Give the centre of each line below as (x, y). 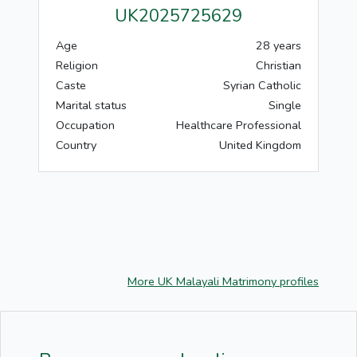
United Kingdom (260, 145)
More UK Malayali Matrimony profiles (223, 281)
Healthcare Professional (239, 125)
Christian (279, 65)
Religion (77, 65)
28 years (279, 45)
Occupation (85, 125)
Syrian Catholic (262, 85)
